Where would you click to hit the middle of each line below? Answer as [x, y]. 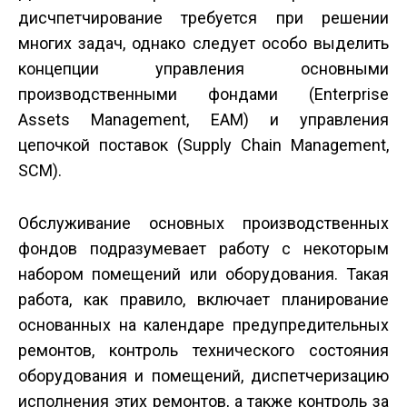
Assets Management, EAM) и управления [203, 120]
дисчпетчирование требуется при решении [203, 18]
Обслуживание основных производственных [203, 223]
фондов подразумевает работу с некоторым [203, 249]
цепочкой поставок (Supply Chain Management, [203, 145]
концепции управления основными [203, 69]
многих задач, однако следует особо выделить [203, 44]
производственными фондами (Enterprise [203, 94]
